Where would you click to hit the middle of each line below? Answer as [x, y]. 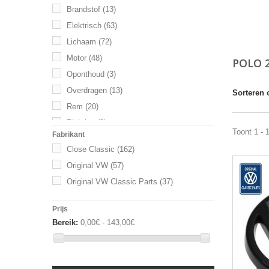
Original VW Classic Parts [112, 182]
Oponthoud [86, 74]
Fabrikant [68, 134]
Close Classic [91, 149]
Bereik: [65, 222]
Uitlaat [78, 139]
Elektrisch [84, 26]
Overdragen [87, 90]
